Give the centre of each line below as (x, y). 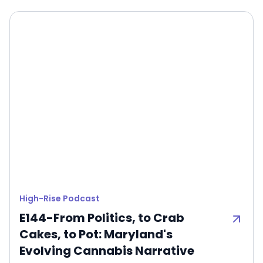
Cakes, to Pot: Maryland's (96, 234)
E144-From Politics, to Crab (102, 218)
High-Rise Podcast (60, 198)
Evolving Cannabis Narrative (107, 250)
